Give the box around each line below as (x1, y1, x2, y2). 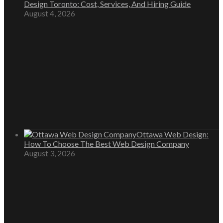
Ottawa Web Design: (136, 129, 209, 139)
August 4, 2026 (24, 8, 75, 18)
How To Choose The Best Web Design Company (24, 138, 189, 148)
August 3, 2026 (24, 148, 75, 158)
